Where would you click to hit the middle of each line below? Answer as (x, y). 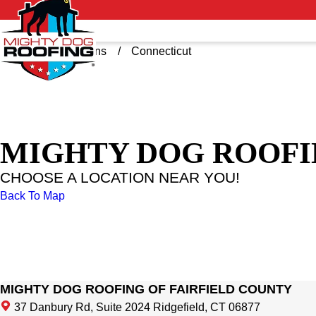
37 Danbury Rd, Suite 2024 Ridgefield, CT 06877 (135, 308)
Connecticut (162, 51)
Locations (83, 51)
